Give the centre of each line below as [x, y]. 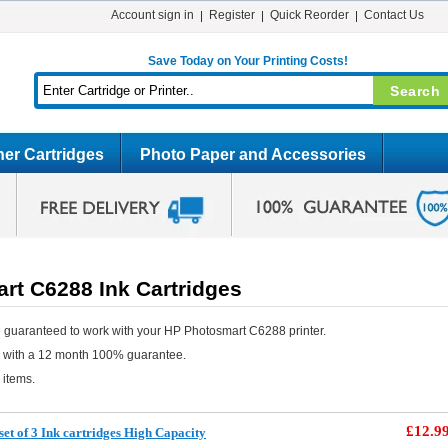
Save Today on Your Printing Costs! [247, 61]
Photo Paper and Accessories [253, 154]
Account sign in [152, 15]
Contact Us [393, 15]
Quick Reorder [309, 15]
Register [231, 15]
